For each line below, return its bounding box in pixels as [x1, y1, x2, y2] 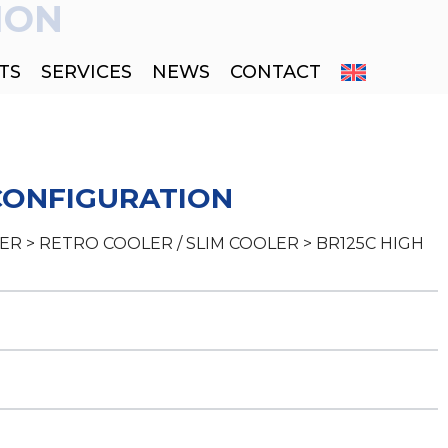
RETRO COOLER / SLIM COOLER [39, 234, 299, 253]
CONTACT [230, 61, 321, 84]
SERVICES [41, 61, 132, 84]
